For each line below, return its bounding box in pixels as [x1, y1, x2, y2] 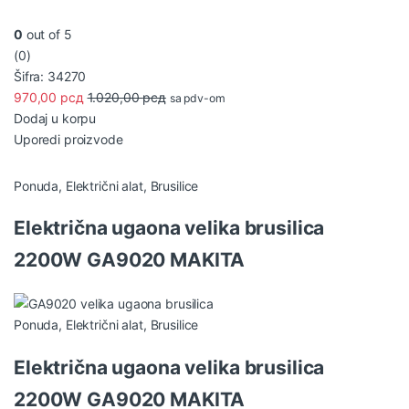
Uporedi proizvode [14, 131, 123, 147]
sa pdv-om [169, 90, 225, 105]
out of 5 [22, 26, 72, 42]
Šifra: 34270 [14, 68, 87, 84]
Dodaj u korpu [14, 110, 97, 126]
